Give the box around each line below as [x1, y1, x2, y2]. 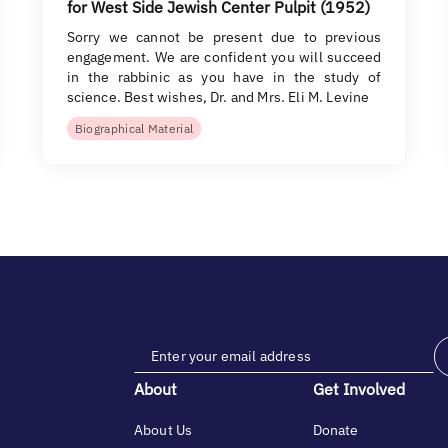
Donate [312, 421, 359, 439]
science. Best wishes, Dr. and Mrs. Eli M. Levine [66, 88, 370, 106]
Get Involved [312, 379, 405, 399]
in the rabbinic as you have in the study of [66, 68, 382, 86]
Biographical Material [74, 121, 194, 136]
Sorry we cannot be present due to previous [66, 28, 382, 46]
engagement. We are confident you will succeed [66, 48, 382, 66]
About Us [134, 421, 193, 439]
